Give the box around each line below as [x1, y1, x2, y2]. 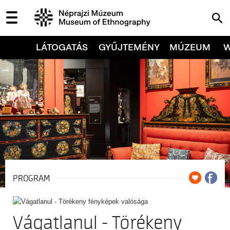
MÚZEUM [169, 41, 210, 53]
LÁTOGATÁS [36, 41, 88, 53]
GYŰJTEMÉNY [99, 41, 160, 53]
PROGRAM [13, 173, 50, 183]
